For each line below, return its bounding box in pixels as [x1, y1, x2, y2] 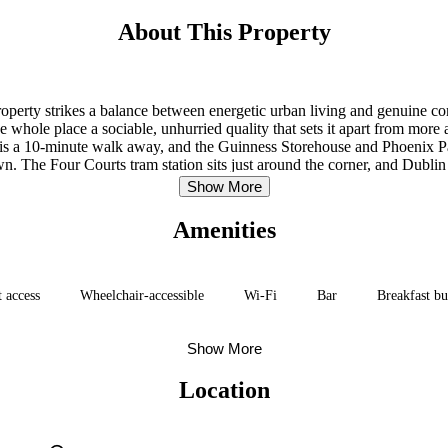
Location [178, 376, 270, 403]
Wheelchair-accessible [80, 287, 204, 303]
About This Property [117, 18, 331, 45]
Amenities [172, 216, 276, 243]
